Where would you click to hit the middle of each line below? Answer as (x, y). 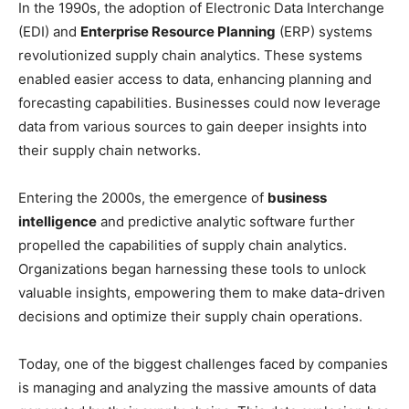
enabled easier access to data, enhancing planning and (195, 79)
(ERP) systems (324, 32)
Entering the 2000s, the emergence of (143, 198)
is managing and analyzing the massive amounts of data (197, 388)
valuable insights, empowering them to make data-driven (202, 293)
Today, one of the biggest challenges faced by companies (203, 364)
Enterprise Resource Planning (178, 32)
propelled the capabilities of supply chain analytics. (183, 246)
